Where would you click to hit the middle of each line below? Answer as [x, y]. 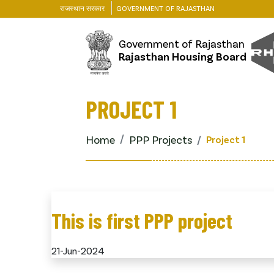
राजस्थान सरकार [82, 8]
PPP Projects [161, 139]
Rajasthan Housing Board [183, 56]
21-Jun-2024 [78, 250]
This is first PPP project [142, 220]
